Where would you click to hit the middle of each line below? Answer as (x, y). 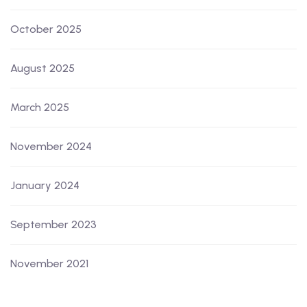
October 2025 (46, 29)
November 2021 (49, 264)
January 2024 (45, 186)
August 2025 (42, 69)
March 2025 (40, 108)
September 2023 (53, 225)
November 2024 (51, 147)
